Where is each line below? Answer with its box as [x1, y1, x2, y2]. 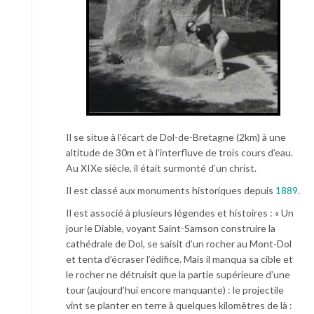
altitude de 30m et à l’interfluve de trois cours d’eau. [66, 146, 293, 158]
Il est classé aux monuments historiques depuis [66, 184, 275, 196]
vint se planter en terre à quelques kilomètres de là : [66, 299, 292, 311]
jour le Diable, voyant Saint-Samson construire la [66, 221, 275, 234]
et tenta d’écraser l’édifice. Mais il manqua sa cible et [66, 252, 293, 265]
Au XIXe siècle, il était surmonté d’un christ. [66, 161, 257, 174]
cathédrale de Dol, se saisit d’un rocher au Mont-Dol [66, 237, 292, 250]
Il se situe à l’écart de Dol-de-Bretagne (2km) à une [66, 130, 286, 143]
